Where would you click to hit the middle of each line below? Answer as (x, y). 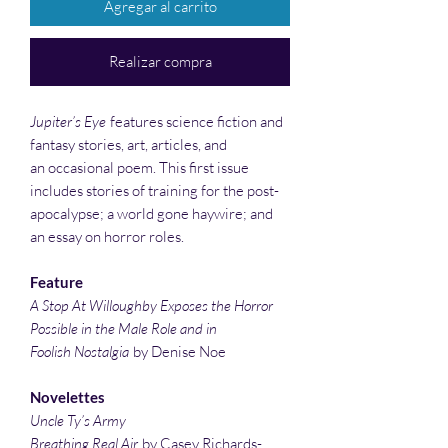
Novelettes (67, 396)
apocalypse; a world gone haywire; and (151, 213)
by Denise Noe (178, 351)
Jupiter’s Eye (68, 121)
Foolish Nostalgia (79, 351)
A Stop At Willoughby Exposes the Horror (151, 305)
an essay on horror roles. (107, 236)
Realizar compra (160, 61)
